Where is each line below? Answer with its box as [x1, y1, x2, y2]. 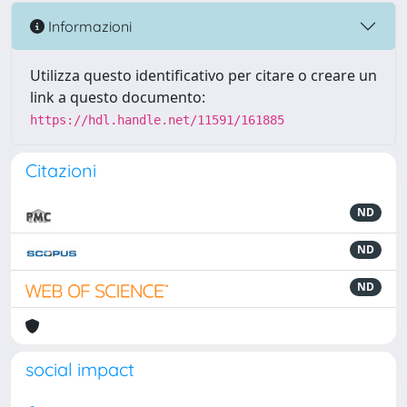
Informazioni [45, 16, 132, 35]
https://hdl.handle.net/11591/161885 [30, 113, 284, 127]
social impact [25, 358, 134, 381]
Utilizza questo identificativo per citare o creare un [30, 65, 377, 85]
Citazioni [25, 159, 96, 182]
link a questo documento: [30, 87, 205, 107]
